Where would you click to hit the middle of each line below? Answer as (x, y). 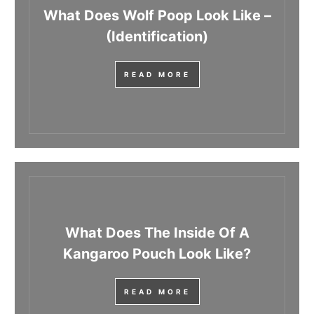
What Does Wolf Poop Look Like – (157, 16)
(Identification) (157, 37)
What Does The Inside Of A (157, 233)
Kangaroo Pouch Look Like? (157, 254)
